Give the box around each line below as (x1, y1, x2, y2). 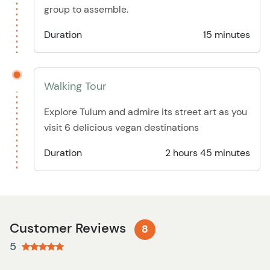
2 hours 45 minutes (165, 146, 250, 160)
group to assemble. (44, 3, 128, 16)
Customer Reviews (10, 219, 130, 237)
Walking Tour (44, 79, 107, 94)
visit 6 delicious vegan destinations (44, 121, 199, 134)
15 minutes (203, 28, 250, 42)
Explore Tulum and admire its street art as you (44, 105, 247, 119)
